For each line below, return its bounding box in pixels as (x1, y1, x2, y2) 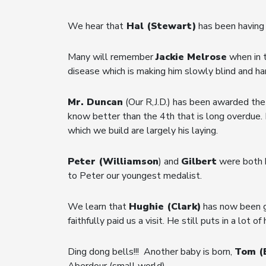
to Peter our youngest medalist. (68, 169, 202, 182)
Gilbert (181, 154, 217, 168)
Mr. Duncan (68, 95, 123, 109)
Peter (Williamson (68, 154, 159, 168)
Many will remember (68, 50, 156, 64)
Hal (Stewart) (123, 19, 196, 33)
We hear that (68, 19, 123, 33)
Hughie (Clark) (129, 199, 201, 213)
